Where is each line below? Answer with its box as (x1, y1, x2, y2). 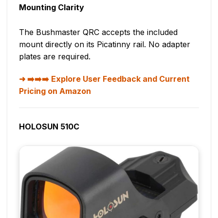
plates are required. (19, 52, 91, 62)
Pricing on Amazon (19, 86, 91, 96)
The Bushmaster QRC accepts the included (19, 27, 178, 37)
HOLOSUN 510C (19, 121, 79, 131)
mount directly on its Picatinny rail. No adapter (19, 39, 190, 50)
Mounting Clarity (19, 2, 84, 13)
